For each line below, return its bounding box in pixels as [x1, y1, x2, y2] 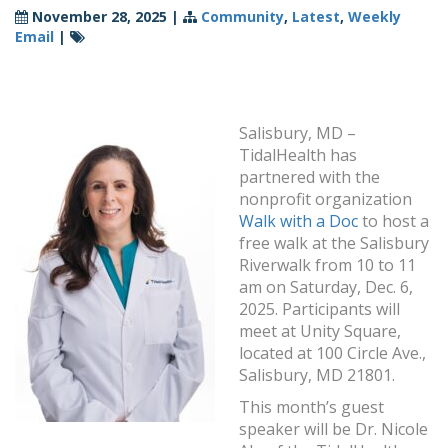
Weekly [348, 7, 401, 27]
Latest [292, 7, 340, 27]
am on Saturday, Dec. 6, [239, 276, 413, 299]
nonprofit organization [239, 188, 412, 211]
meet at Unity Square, [239, 320, 401, 343]
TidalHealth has [239, 144, 357, 167]
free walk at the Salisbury [239, 232, 429, 255]
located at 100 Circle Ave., [239, 342, 426, 365]
